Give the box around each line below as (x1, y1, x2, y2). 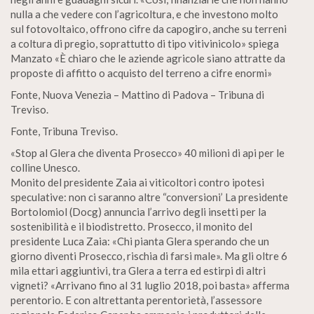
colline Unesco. (11, 161, 80, 174)
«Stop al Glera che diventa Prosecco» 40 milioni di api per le (11, 146, 285, 159)
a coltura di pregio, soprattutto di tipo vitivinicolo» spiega (11, 37, 279, 50)
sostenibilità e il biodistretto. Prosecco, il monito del (11, 220, 252, 233)
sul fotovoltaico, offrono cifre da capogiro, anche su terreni (11, 22, 287, 35)
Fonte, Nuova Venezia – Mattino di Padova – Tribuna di (11, 88, 264, 101)
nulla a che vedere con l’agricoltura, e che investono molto (11, 8, 278, 20)
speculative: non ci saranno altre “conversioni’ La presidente (11, 191, 288, 203)
